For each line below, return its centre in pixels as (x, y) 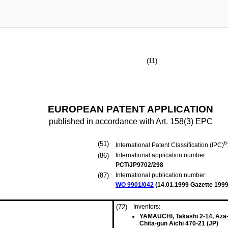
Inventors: (147, 207)
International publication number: (161, 175)
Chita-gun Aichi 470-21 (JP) (179, 223)
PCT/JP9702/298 (139, 165)
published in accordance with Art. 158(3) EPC (131, 121)
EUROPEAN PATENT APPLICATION (131, 109)
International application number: (161, 155)
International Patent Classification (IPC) (170, 145)
